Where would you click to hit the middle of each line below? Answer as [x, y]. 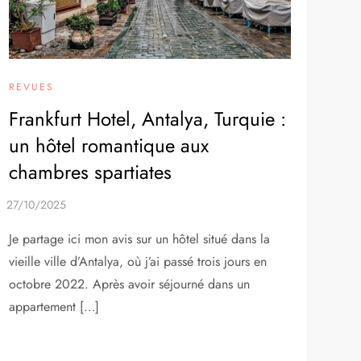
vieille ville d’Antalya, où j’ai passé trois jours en [137, 262]
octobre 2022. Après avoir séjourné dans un [129, 284]
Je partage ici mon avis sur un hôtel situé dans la [139, 239]
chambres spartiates [90, 172]
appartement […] [54, 307]
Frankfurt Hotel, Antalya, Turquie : [147, 119]
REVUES [31, 87]
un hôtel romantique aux [108, 146]
